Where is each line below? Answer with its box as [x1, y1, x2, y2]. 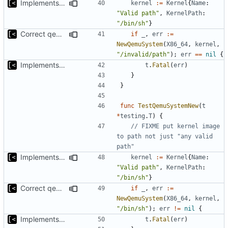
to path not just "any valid [117, 132, 213, 140]
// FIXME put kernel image [131, 122, 220, 130]
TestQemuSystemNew [138, 102, 198, 109]
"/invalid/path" [117, 50, 170, 58]
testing [120, 112, 145, 120]
